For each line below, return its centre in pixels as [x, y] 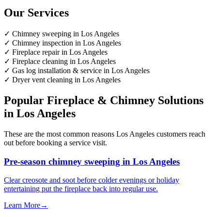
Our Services [36, 13]
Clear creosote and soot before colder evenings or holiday [92, 180]
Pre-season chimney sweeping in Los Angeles [92, 161]
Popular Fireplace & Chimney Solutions [104, 101]
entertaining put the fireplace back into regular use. [81, 189]
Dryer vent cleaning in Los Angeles [65, 80]
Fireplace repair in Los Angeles [59, 52]
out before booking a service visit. [55, 143]
